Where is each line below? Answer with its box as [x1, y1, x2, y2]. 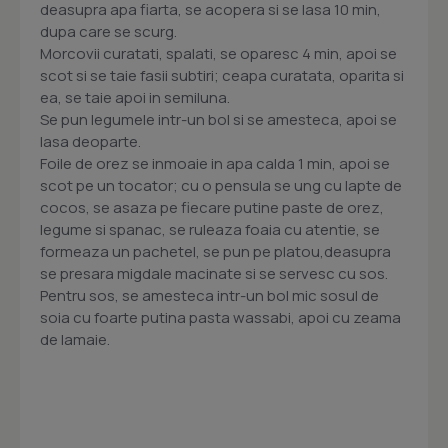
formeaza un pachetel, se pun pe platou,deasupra [40, 241, 391, 263]
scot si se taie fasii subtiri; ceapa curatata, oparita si [40, 65, 404, 87]
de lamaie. [40, 329, 110, 351]
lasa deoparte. [40, 131, 141, 153]
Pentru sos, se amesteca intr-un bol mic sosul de [40, 285, 379, 307]
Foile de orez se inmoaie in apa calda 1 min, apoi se [40, 153, 390, 175]
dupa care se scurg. [40, 21, 177, 43]
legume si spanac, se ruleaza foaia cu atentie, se [40, 219, 380, 241]
